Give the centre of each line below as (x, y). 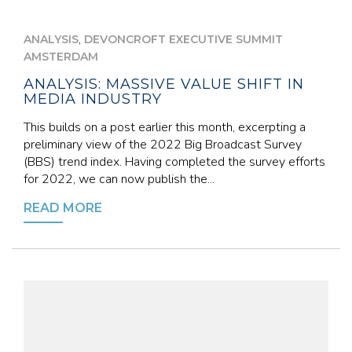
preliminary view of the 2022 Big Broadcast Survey (163, 145)
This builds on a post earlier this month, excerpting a (165, 127)
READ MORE (63, 208)
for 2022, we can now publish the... (119, 179)
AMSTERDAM (61, 57)
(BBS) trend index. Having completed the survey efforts (174, 162)
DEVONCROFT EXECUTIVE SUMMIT (183, 39)
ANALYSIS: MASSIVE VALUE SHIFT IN (164, 84)
